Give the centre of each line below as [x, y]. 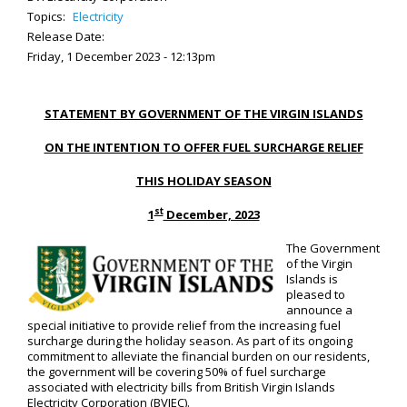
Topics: [48, 16]
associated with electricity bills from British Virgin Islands [181, 387]
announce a [319, 310]
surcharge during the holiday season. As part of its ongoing [190, 341]
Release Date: [66, 36]
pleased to [316, 294]
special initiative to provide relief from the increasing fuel [184, 325]
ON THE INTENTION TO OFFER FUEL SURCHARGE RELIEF [203, 147]
